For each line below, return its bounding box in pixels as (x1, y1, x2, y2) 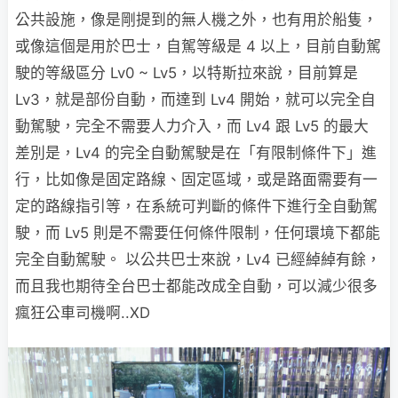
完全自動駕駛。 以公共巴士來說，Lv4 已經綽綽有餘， (15, 250, 381, 268)
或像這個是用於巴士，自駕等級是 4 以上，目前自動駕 (15, 36, 381, 55)
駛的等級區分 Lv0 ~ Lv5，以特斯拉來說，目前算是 (15, 63, 358, 82)
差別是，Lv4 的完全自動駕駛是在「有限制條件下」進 (15, 143, 377, 162)
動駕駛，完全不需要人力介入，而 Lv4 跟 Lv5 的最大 (15, 116, 369, 135)
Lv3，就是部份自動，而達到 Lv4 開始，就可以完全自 (15, 90, 376, 108)
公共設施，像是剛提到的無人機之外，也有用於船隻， (15, 10, 378, 28)
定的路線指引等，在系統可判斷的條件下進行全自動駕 (15, 196, 378, 215)
